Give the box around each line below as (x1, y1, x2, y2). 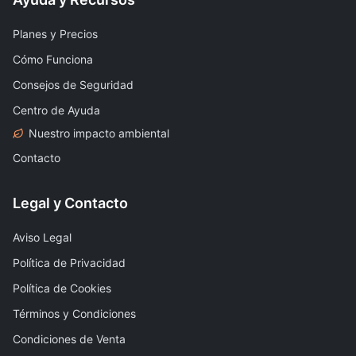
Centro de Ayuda (13, 103, 100, 117)
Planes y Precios (13, 27, 98, 41)
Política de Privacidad (13, 256, 126, 269)
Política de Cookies (13, 281, 111, 295)
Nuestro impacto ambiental (29, 126, 169, 140)
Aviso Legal (13, 230, 72, 244)
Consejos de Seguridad (13, 78, 133, 91)
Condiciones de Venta (13, 332, 126, 346)
